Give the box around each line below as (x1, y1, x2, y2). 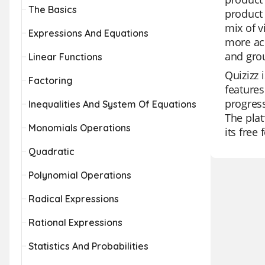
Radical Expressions (28, 193, 119, 205)
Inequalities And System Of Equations (28, 98, 196, 110)
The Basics (28, 4, 77, 15)
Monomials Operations (28, 122, 131, 134)
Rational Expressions (28, 216, 122, 228)
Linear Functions (28, 51, 102, 63)
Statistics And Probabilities (28, 240, 148, 252)
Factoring (28, 75, 73, 86)
